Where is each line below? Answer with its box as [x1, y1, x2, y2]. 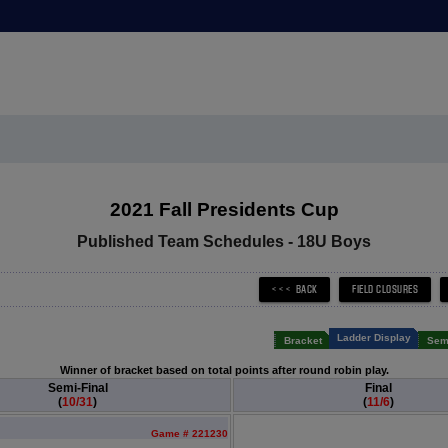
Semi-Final [47, 381, 108, 395]
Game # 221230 [150, 428, 228, 439]
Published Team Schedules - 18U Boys [77, 233, 371, 250]
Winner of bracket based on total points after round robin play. [59, 364, 389, 376]
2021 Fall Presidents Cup [109, 199, 339, 220]
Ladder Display [336, 332, 411, 343]
